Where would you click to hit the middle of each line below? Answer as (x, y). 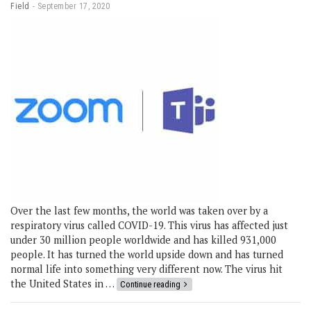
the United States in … (64, 284)
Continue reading (150, 285)
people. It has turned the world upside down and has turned (147, 255)
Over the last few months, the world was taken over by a (139, 211)
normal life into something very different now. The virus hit (146, 269)
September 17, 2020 (74, 7)
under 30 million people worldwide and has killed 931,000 (143, 240)
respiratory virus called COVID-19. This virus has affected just (149, 226)
